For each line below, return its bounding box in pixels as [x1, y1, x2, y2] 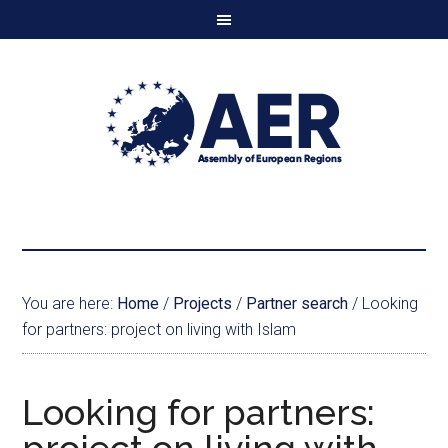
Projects [173, 294, 233, 313]
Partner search [246, 294, 349, 313]
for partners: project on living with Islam [22, 320, 297, 339]
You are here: [22, 294, 118, 313]
